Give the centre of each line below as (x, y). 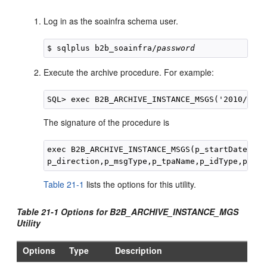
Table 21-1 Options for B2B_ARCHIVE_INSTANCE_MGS (128, 212)
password (176, 48)
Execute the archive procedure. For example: (129, 72)
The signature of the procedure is (107, 122)
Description (139, 250)
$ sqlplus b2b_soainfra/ (102, 48)
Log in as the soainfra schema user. (111, 21)
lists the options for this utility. (140, 184)
